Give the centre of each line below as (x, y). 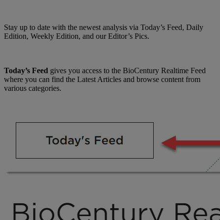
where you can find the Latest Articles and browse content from (102, 79)
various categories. (33, 88)
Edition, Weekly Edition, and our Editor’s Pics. (77, 36)
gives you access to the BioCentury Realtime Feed (127, 70)
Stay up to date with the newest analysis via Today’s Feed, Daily (104, 27)
